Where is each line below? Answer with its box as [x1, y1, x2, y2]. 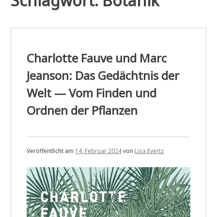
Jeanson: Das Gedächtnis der [27, 67, 180, 83]
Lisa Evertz [135, 146, 164, 155]
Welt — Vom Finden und [27, 84, 157, 101]
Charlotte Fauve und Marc [27, 49, 167, 66]
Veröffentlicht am [27, 146, 76, 155]
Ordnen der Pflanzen [27, 102, 138, 118]
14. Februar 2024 [75, 146, 122, 155]
